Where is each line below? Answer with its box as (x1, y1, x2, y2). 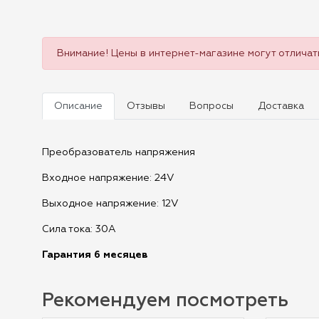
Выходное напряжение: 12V (42, 199, 179, 209)
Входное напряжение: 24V (42, 173, 174, 183)
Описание (54, 101, 103, 111)
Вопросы (189, 101, 234, 111)
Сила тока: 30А (42, 224, 116, 234)
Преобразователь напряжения (42, 147, 195, 157)
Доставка (258, 101, 304, 111)
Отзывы (127, 101, 165, 111)
